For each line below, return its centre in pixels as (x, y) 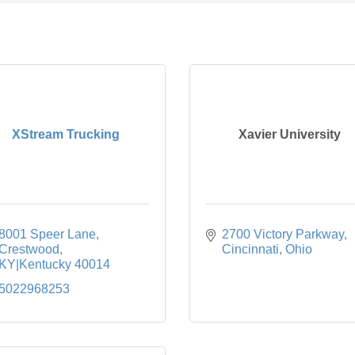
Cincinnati (250, 250)
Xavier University (289, 135)
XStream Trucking (65, 135)
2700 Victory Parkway (283, 235)
